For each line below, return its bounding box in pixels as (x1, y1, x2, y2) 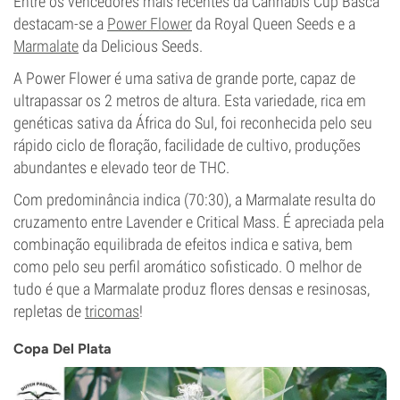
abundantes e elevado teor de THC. (13, 158, 229, 177)
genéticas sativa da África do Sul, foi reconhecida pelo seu (13, 113, 372, 132)
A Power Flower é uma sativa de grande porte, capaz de (13, 69, 355, 87)
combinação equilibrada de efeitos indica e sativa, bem (13, 235, 353, 254)
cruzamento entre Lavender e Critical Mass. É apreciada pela (13, 212, 384, 231)
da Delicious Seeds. (79, 37, 203, 55)
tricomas (85, 302, 139, 321)
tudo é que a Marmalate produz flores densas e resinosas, (13, 279, 370, 298)
